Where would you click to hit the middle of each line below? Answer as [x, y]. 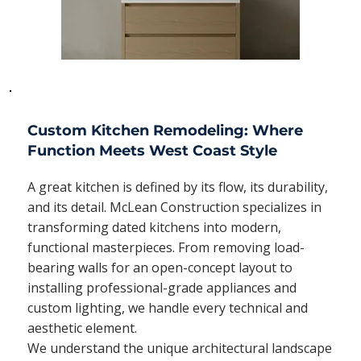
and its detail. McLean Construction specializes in [174, 207]
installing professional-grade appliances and [162, 287]
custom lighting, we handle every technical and [167, 307]
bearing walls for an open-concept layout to [160, 267]
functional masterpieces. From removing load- [166, 247]
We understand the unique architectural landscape [179, 348]
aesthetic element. [82, 328]
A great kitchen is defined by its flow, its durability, [177, 187]
